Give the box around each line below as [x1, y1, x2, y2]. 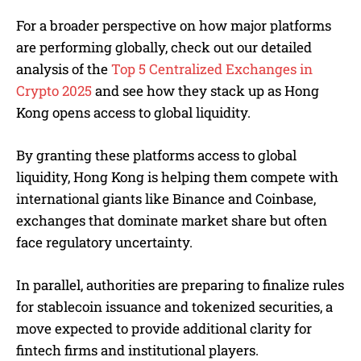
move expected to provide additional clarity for [16, 319, 312, 338]
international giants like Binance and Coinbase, [16, 189, 316, 208]
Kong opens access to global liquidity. [16, 103, 251, 122]
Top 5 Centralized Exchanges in [111, 60, 313, 78]
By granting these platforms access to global [16, 146, 297, 164]
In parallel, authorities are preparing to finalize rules [16, 276, 344, 294]
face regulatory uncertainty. [16, 233, 193, 251]
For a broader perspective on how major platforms [16, 16, 331, 35]
